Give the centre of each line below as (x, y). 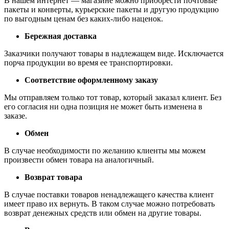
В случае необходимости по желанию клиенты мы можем (105, 150)
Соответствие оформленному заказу (91, 80)
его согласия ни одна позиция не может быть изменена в (103, 106)
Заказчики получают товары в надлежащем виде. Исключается (114, 53)
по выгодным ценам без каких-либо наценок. (84, 18)
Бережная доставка (61, 36)
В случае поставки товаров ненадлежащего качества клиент (109, 194)
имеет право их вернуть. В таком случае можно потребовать (109, 203)
